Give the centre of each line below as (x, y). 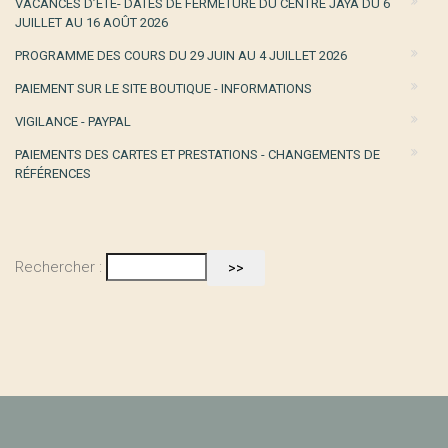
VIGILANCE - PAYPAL (73, 121)
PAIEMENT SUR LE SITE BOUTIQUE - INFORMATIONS (163, 88)
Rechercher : (58, 266)
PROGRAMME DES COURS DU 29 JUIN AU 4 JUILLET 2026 (181, 55)
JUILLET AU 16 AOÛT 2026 (91, 22)
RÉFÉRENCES (53, 173)
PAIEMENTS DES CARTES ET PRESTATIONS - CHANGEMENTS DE (197, 154)
